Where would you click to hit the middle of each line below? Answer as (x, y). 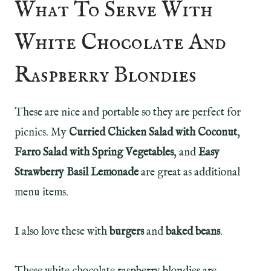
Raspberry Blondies (106, 76)
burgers (127, 232)
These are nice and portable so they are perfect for (128, 113)
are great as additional (189, 173)
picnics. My (42, 133)
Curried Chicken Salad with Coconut (153, 133)
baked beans (193, 232)
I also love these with (61, 232)
